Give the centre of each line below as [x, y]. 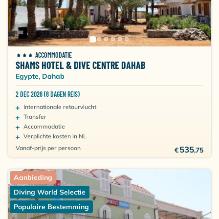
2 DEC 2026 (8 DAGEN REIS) [48, 94]
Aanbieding [33, 177]
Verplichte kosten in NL [55, 136]
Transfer [35, 117]
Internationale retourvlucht [60, 107]
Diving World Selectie [50, 192]
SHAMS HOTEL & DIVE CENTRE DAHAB [80, 65]
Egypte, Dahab [40, 76]
